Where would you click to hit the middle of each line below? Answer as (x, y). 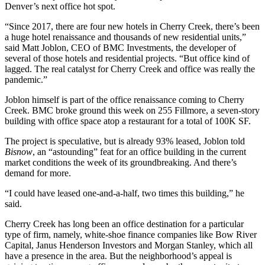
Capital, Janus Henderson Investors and (80, 245)
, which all (233, 245)
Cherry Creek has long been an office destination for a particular (124, 224)
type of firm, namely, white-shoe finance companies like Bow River (131, 234)
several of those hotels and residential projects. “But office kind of (127, 58)
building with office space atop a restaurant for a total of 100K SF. (128, 121)
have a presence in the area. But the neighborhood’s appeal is (118, 256)
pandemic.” (26, 79)
